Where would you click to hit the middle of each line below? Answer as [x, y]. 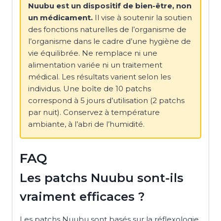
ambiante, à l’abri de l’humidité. [86, 124]
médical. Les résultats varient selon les [99, 76]
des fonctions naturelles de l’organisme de [107, 29]
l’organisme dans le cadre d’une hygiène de [110, 41]
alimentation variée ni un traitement [95, 65]
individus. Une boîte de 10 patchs [90, 88]
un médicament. [60, 17]
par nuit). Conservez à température [94, 112]
